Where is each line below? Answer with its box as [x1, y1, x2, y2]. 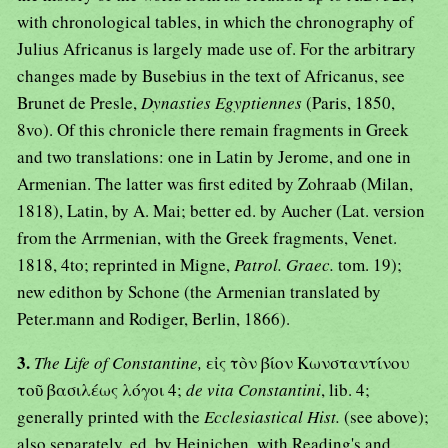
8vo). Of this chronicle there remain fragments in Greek [17, 118, 409, 142]
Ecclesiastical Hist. [204, 405, 344, 429]
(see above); [344, 405, 429, 429]
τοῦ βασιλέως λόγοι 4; [17, 378, 186, 402]
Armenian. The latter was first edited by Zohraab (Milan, [17, 172, 413, 196]
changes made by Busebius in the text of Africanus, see [17, 64, 405, 88]
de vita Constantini [186, 378, 321, 402]
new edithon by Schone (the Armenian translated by [17, 280, 381, 304]
